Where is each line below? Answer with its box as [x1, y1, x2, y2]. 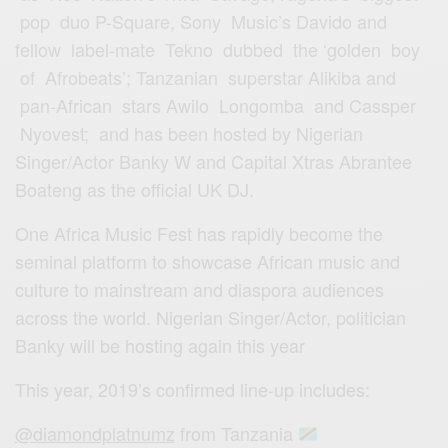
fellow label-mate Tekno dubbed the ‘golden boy [15, 36, 421, 63]
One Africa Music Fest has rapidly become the [15, 220, 384, 247]
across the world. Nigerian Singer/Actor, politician [15, 304, 407, 331]
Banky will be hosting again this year [15, 332, 306, 359]
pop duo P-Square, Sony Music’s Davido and [15, 8, 388, 35]
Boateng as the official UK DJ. [15, 176, 255, 203]
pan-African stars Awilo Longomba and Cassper [15, 92, 417, 119]
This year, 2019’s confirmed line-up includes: [15, 376, 371, 403]
